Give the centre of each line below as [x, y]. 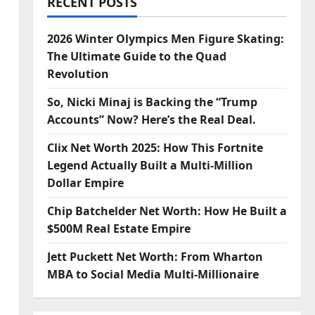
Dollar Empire [85, 183]
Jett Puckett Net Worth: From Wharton [155, 257]
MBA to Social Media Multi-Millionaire [153, 275]
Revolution [78, 74]
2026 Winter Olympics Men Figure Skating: [165, 39]
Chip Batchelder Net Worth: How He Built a [167, 211]
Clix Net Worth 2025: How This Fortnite [155, 148]
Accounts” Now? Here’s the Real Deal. [151, 120]
